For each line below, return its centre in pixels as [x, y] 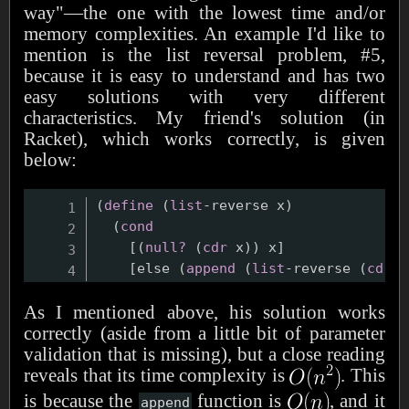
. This [363, 374]
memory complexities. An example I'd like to [204, 33]
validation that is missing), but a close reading [204, 353]
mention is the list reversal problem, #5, [204, 54]
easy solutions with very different [204, 96]
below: [51, 159]
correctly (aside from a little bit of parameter [204, 332]
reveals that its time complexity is [157, 374]
